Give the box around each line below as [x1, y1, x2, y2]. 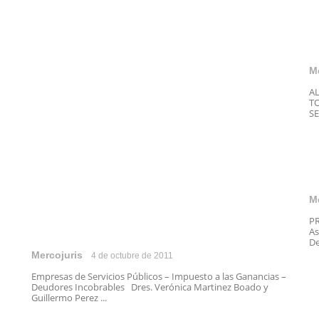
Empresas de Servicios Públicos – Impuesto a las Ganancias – [31, 270, 286, 283]
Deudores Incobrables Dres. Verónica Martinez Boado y [31, 281, 268, 293]
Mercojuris [31, 249, 83, 261]
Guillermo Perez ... [31, 291, 107, 304]
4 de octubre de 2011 [91, 251, 173, 261]
